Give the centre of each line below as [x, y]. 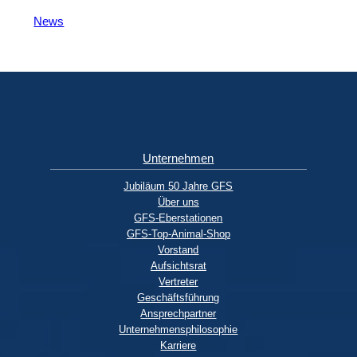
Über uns [178, 202]
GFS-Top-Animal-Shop [178, 233]
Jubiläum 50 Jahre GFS [178, 186]
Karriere [178, 345]
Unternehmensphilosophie [178, 329]
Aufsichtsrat [178, 265]
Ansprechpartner [178, 313]
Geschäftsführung [178, 297]
